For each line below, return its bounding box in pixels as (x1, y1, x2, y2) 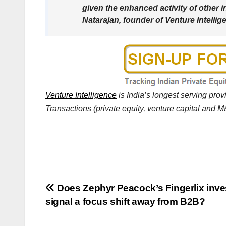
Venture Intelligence (45, 91, 117, 100)
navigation (45, 202, 127, 222)
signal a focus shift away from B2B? (45, 196, 205, 207)
